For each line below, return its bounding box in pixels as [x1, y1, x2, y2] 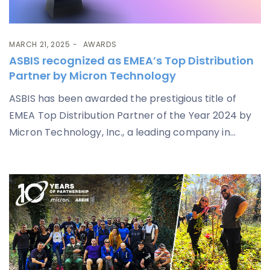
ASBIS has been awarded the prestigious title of [9, 92, 237, 106]
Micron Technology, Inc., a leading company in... [9, 125, 236, 140]
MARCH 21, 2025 [9, 39, 71, 50]
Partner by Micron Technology [9, 68, 176, 84]
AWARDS [83, 39, 117, 50]
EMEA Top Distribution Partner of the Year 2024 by [9, 108, 252, 123]
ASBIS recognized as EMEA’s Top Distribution [9, 53, 254, 69]
